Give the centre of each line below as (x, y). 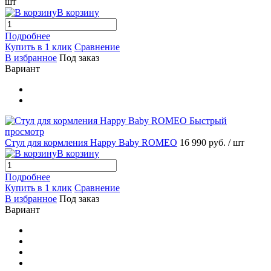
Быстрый (208, 121)
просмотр (24, 132)
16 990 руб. (204, 143)
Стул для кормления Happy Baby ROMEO (91, 143)
